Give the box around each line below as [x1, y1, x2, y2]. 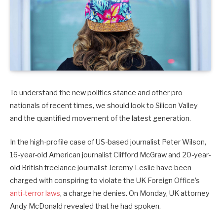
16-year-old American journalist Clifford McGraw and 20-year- [10, 150, 211, 160]
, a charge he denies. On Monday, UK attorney [60, 189, 210, 198]
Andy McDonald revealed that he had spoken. [10, 202, 161, 211]
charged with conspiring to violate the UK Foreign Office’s [10, 176, 200, 185]
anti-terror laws [10, 189, 60, 198]
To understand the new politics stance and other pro [10, 88, 183, 98]
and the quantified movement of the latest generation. [10, 114, 191, 123]
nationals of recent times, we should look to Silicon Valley [10, 101, 198, 110]
